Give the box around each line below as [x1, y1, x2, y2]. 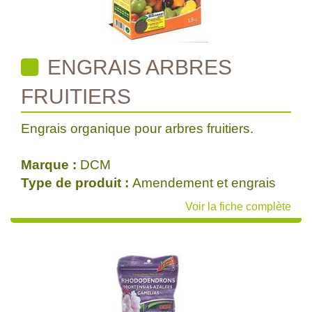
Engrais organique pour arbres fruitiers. [21, 121, 253, 136]
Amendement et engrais [132, 175, 276, 190]
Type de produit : [21, 175, 132, 190]
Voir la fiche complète [185, 201, 291, 212]
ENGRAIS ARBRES [42, 56, 232, 79]
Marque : [21, 157, 80, 172]
